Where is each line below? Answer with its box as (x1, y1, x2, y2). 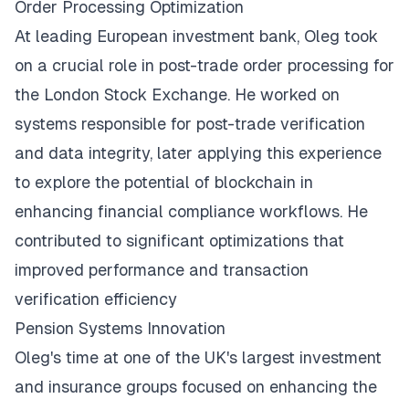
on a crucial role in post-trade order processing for (15, 56, 394, 75)
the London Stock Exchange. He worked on (15, 85, 340, 104)
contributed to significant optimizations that (15, 231, 344, 250)
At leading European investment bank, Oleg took (15, 26, 378, 46)
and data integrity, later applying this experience (15, 143, 382, 163)
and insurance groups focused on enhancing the (15, 377, 377, 396)
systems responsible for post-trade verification (15, 114, 365, 133)
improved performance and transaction (15, 260, 309, 279)
